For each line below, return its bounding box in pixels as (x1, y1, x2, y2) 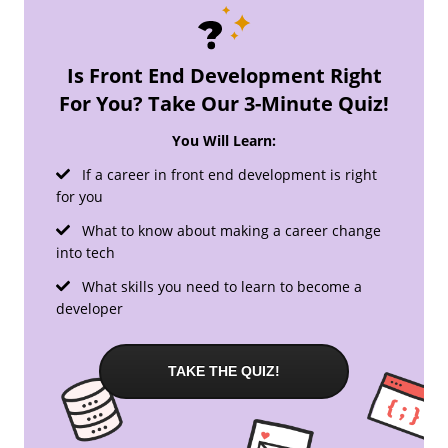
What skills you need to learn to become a (78, 276, 362, 296)
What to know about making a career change (78, 220, 381, 240)
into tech (56, 242, 115, 262)
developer (56, 298, 123, 318)
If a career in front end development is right (78, 164, 377, 184)
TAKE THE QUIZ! (168, 362, 280, 379)
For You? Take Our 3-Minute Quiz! (59, 89, 389, 117)
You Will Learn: (172, 130, 276, 150)
